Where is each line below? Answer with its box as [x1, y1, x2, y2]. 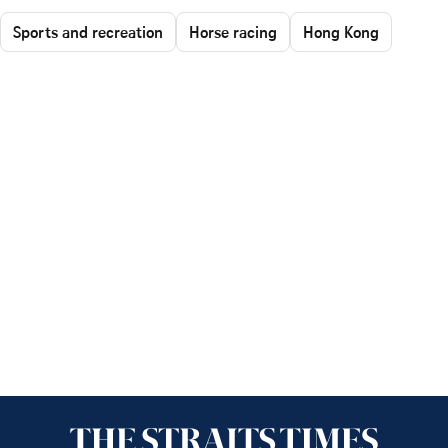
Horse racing [189, 21, 277, 43]
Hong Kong [303, 21, 379, 43]
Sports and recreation [13, 21, 163, 43]
